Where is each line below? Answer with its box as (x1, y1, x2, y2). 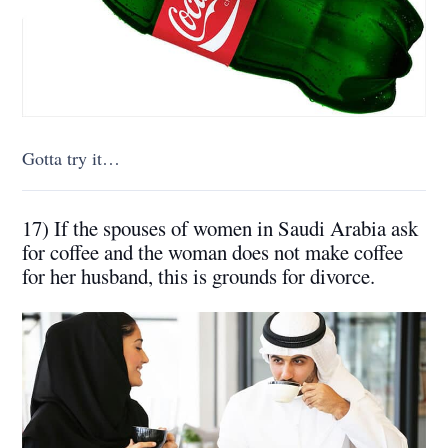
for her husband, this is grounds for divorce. (22, 261, 376, 290)
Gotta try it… (22, 145, 121, 170)
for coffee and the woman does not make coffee (22, 237, 404, 266)
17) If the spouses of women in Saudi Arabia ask (22, 213, 419, 242)
